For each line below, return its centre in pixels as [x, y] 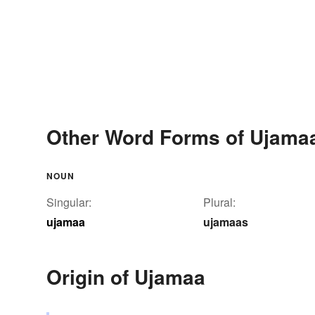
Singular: [69, 202]
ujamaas [226, 222]
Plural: [219, 202]
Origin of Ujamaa [126, 277]
